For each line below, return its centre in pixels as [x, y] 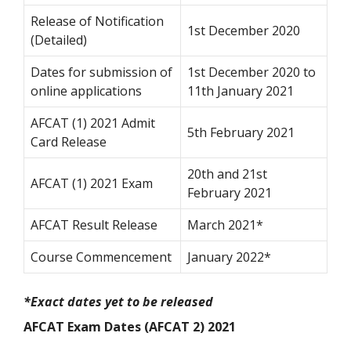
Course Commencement [101, 257]
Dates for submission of [101, 72]
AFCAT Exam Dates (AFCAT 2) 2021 [130, 326]
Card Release [69, 141]
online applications [86, 90]
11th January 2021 [241, 90]
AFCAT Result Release [94, 224]
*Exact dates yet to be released [118, 301]
